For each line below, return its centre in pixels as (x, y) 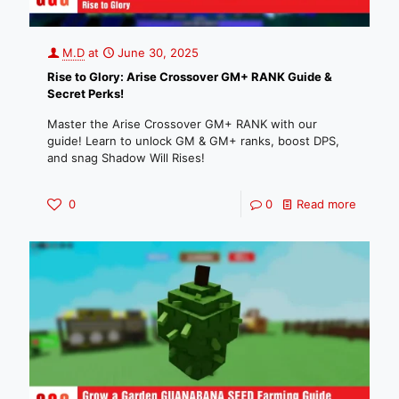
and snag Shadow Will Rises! (126, 158)
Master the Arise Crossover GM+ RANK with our (182, 124)
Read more (326, 204)
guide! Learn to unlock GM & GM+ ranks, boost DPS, (193, 141)
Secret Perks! (85, 94)
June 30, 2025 (158, 53)
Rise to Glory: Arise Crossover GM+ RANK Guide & (190, 77)
